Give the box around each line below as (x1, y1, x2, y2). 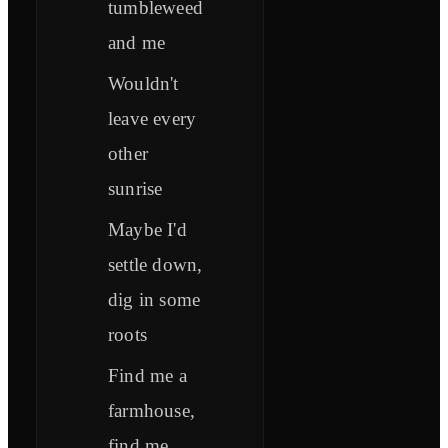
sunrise (108, 178, 163, 200)
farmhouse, (108, 400, 195, 422)
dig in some (108, 289, 201, 311)
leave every (108, 108, 197, 130)
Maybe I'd (108, 219, 187, 241)
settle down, (108, 254, 203, 276)
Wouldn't (108, 73, 179, 95)
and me (108, 32, 166, 54)
